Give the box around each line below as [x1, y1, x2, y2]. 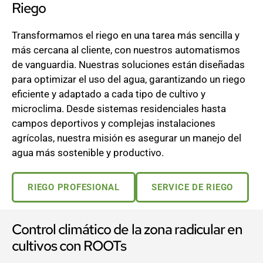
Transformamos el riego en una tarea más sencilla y [12, 29, 240, 42]
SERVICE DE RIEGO [151, 182, 234, 193]
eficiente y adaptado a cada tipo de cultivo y [12, 88, 205, 100]
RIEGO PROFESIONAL [28, 182, 120, 193]
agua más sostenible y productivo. [12, 147, 164, 159]
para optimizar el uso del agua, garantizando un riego [12, 73, 245, 86]
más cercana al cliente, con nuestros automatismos [12, 44, 240, 56]
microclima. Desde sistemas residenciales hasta [12, 103, 226, 115]
